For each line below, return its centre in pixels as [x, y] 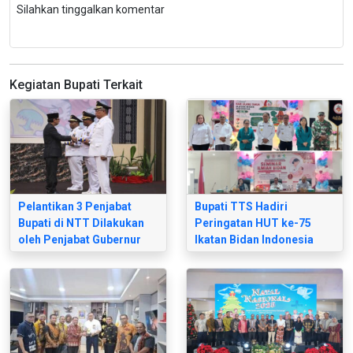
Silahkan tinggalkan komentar [91, 10]
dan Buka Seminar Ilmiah [259, 256]
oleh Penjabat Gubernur [80, 240]
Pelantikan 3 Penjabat [75, 207]
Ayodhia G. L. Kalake [71, 256]
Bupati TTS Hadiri [241, 207]
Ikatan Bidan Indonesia [254, 240]
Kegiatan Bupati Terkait [76, 85]
